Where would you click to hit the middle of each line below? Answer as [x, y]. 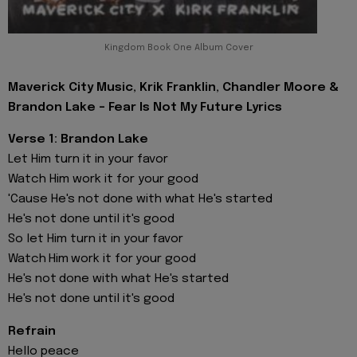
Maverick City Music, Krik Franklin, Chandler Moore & [173, 87]
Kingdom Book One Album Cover [178, 47]
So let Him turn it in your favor [96, 239]
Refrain [32, 331]
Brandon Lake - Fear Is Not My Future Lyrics [145, 107]
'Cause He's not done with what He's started [140, 200]
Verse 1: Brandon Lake [78, 140]
